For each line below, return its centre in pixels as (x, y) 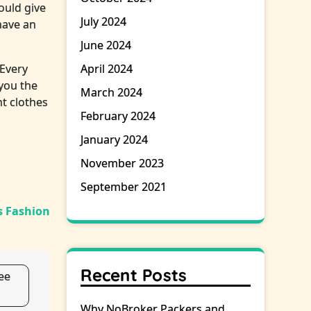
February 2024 (118, 116)
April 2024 (107, 69)
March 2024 (112, 93)
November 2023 (123, 163)
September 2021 (124, 187)
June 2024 (106, 45)
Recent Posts (134, 275)
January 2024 (115, 140)
